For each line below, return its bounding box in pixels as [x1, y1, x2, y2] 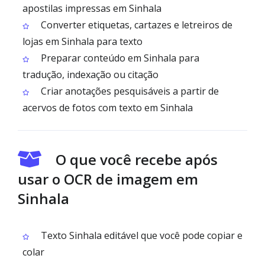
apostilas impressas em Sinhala [22, 2, 161, 15]
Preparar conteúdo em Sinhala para [38, 51, 199, 64]
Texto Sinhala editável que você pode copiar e [38, 229, 243, 242]
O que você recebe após [56, 150, 218, 169]
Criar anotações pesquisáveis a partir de [38, 85, 219, 98]
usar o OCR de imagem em [18, 169, 198, 189]
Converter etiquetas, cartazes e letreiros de [38, 18, 232, 31]
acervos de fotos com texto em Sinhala [22, 101, 193, 114]
